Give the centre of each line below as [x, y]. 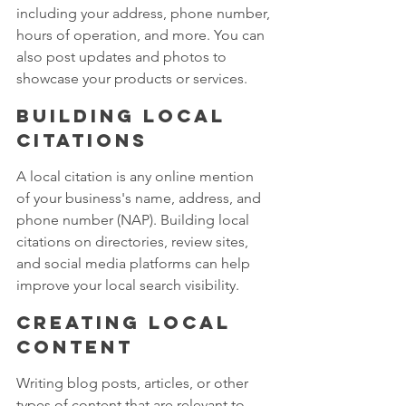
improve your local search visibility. [128, 285]
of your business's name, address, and [140, 198]
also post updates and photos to [123, 57]
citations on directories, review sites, [134, 242]
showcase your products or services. [132, 79]
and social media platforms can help [135, 264]
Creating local [128, 323]
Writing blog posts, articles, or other [134, 383]
